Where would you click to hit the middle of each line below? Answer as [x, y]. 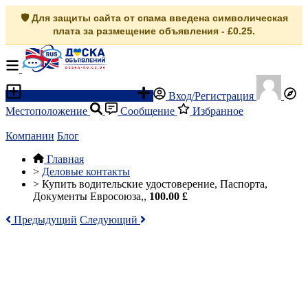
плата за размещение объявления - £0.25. [154, 31]
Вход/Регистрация [211, 96]
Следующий [110, 220]
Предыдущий [44, 220]
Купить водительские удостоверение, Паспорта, [155, 184]
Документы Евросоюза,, [91, 196]
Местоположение [48, 111]
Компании [30, 136]
